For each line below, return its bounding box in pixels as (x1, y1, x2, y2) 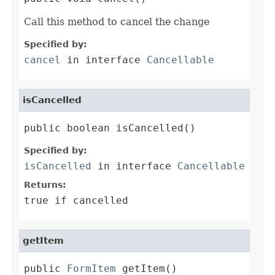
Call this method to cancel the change (24, 16, 209, 28)
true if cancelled (24, 195, 128, 207)
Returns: (24, 180, 66, 190)
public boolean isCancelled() (24, 122, 196, 134)
